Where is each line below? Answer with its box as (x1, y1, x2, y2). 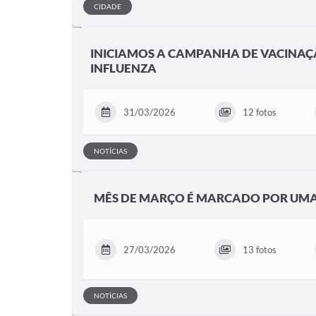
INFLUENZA (90, 61, 157, 75)
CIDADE (94, 2, 121, 11)
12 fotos (242, 107, 276, 118)
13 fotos (242, 243, 276, 255)
